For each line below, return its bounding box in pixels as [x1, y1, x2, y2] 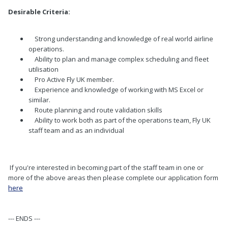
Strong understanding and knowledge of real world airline [28, 34, 213, 44]
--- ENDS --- [8, 214, 40, 223]
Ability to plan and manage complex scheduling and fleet [28, 54, 209, 64]
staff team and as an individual [28, 126, 124, 135]
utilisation [28, 65, 59, 74]
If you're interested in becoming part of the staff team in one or [8, 163, 204, 173]
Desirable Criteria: [8, 7, 70, 17]
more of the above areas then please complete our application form [8, 173, 218, 183]
